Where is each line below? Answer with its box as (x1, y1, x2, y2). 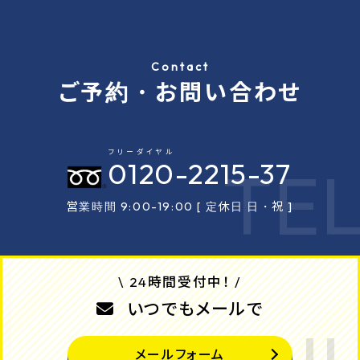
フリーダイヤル (108, 146, 174, 156)
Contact (150, 59, 210, 74)
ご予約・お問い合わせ (58, 77, 302, 106)
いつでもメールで (126, 298, 264, 320)
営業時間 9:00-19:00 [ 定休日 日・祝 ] (66, 199, 294, 215)
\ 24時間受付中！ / (118, 273, 242, 291)
